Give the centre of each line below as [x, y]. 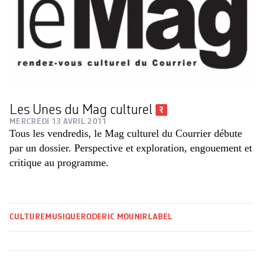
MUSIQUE [63, 217]
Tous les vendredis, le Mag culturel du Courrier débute [126, 134]
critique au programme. [59, 163]
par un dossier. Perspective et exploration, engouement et [131, 148]
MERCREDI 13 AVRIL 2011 [58, 122]
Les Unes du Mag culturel [82, 111]
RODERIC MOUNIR [114, 217]
